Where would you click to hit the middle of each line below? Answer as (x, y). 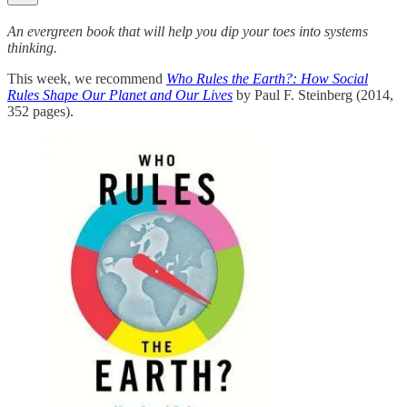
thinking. (32, 47)
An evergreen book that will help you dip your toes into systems (188, 31)
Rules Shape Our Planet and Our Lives (120, 94)
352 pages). (40, 111)
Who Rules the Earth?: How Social (267, 78)
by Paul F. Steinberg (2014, (313, 94)
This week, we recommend (87, 78)
